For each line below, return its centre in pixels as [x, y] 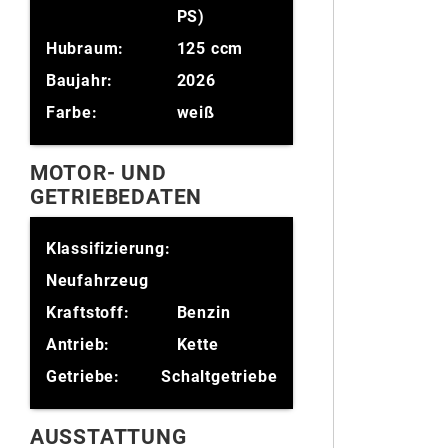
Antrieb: [78, 344]
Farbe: [71, 112]
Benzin [203, 312]
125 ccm [210, 48]
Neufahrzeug [97, 280]
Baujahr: [79, 80]
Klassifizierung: [108, 248]
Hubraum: [85, 48]
